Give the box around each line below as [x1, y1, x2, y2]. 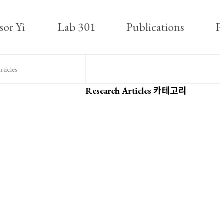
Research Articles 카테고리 [85, 85, 187, 96]
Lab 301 [57, 19, 96, 34]
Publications [126, 19, 184, 34]
